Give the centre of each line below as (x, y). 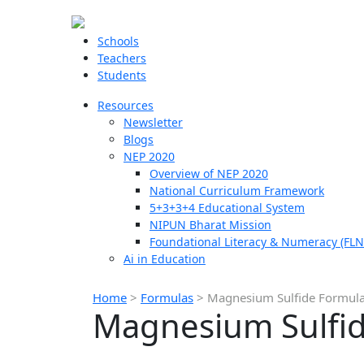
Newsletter (153, 122)
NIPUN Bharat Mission (210, 225)
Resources (126, 105)
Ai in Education (165, 259)
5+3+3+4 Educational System (227, 208)
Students (122, 75)
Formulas (167, 297)
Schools (118, 41)
